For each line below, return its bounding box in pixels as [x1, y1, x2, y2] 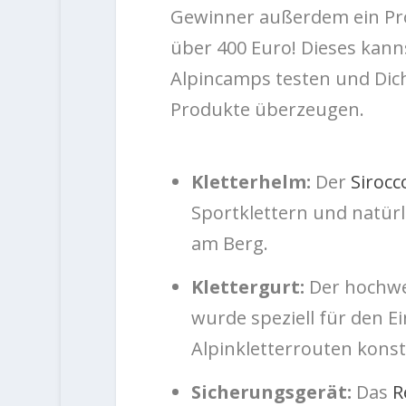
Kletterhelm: [190, 169, 311, 195]
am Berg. [190, 231, 268, 256]
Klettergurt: [190, 275, 304, 300]
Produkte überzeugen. [169, 97, 364, 122]
